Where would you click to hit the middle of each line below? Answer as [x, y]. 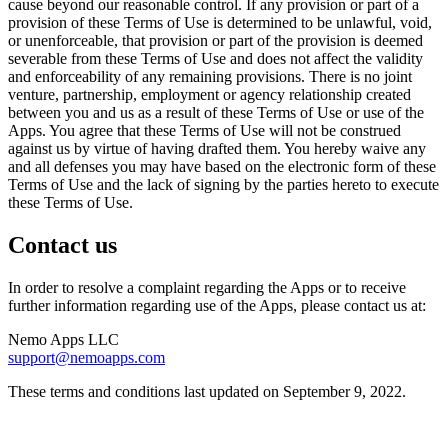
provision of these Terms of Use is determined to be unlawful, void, [220, 23]
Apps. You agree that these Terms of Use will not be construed [204, 131]
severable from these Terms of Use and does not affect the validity [215, 59]
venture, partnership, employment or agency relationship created [209, 95]
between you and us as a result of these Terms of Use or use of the [216, 113]
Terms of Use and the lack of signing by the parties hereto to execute [223, 185]
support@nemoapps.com [86, 358]
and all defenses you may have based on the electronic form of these [222, 167]
